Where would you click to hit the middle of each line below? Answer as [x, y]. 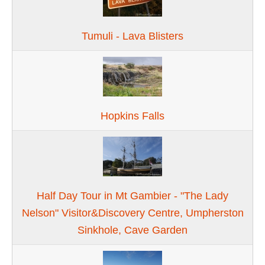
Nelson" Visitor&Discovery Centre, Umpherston [132, 213]
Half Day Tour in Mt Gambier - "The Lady [132, 195]
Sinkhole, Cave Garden [132, 230]
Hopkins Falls [132, 116]
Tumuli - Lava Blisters [132, 36]
